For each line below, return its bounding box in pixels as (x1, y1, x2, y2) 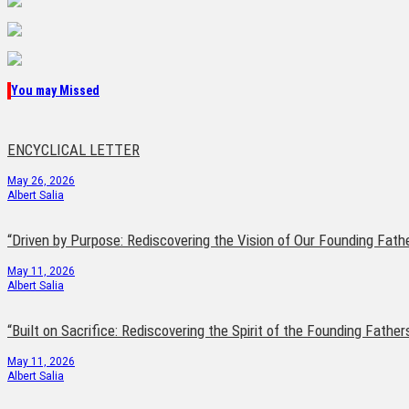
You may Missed (11, 82, 100, 98)
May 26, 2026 (7, 173, 75, 187)
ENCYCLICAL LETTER (7, 140, 140, 159)
